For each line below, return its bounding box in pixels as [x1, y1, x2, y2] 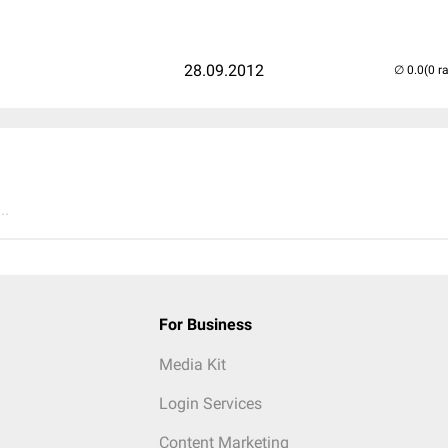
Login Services [158, 394, 262, 413]
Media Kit [158, 355, 226, 374]
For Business [158, 315, 252, 334]
